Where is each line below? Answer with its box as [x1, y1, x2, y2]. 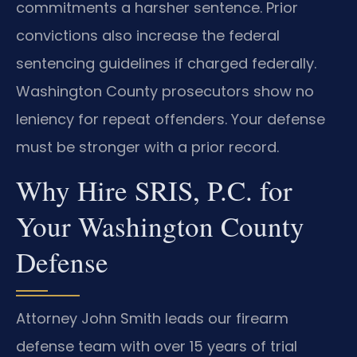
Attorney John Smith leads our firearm [16, 308, 288, 329]
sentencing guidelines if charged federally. [16, 53, 316, 73]
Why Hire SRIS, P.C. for [16, 171, 292, 210]
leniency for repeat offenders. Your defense [16, 108, 325, 129]
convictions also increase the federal [16, 25, 280, 45]
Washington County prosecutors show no [16, 80, 314, 101]
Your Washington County [16, 207, 304, 245]
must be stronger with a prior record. [16, 136, 279, 157]
